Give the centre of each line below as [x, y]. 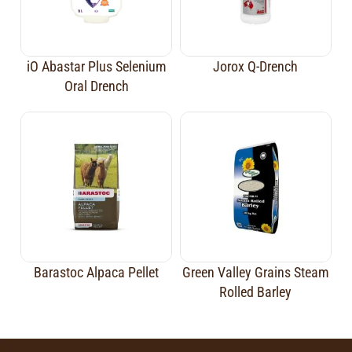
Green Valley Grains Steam [255, 273]
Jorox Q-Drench [256, 66]
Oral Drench [96, 86]
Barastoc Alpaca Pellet [97, 273]
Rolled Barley [256, 292]
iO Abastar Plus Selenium [96, 66]
